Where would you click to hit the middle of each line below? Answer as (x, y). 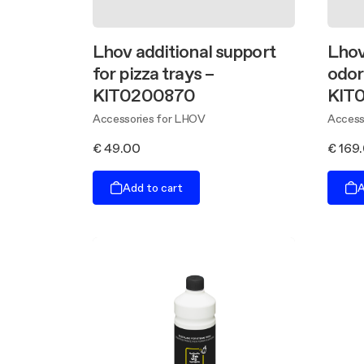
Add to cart (153, 187)
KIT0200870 (144, 95)
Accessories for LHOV (149, 119)
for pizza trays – (154, 73)
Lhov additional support (184, 51)
